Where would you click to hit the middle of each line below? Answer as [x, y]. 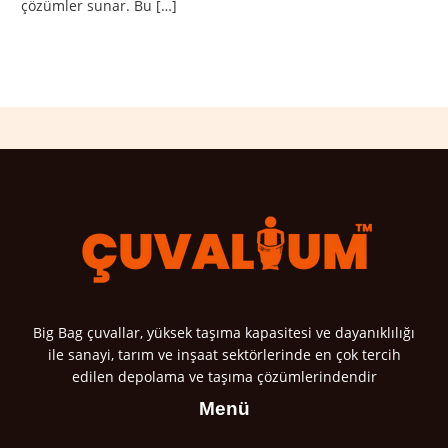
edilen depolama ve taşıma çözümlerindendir [224, 377]
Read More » [63, 52]
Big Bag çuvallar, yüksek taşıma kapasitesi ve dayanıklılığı [224, 333]
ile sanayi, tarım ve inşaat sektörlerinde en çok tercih [224, 355]
